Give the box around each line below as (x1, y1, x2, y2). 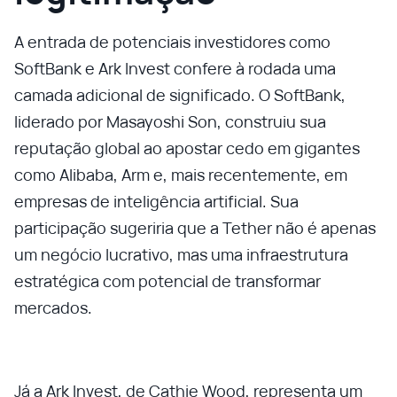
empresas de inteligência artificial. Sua (14, 191, 299, 212)
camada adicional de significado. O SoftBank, (14, 84, 346, 105)
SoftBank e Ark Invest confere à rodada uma (14, 58, 336, 79)
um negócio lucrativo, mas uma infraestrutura (14, 244, 348, 265)
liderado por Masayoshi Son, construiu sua (14, 111, 326, 132)
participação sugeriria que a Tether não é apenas (14, 217, 376, 238)
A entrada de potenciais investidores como (14, 31, 331, 52)
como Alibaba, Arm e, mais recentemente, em (14, 164, 347, 185)
